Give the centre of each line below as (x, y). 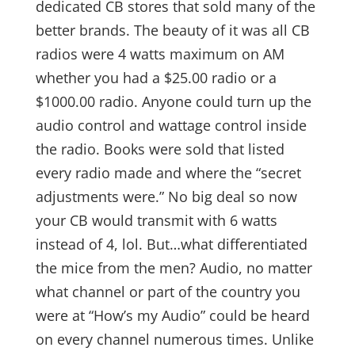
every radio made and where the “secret (168, 173)
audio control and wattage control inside (171, 125)
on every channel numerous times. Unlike (174, 339)
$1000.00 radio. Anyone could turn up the (173, 101)
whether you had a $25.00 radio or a (156, 78)
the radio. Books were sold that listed (160, 149)
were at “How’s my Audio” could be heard (172, 315)
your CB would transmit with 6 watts (156, 220)
